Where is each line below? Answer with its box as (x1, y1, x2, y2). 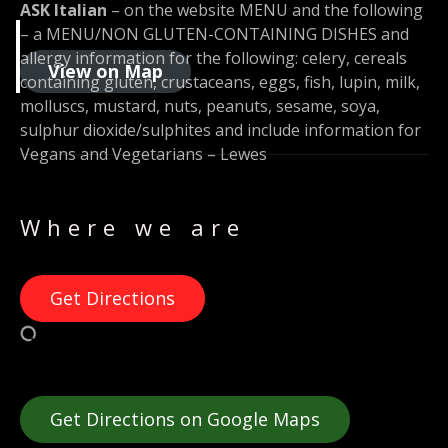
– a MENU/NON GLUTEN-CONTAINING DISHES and (20, 23, 409, 46)
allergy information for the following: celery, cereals (20, 47, 407, 70)
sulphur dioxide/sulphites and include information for (20, 119, 421, 142)
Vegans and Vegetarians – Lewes (20, 143, 267, 166)
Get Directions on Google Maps (50, 406, 320, 431)
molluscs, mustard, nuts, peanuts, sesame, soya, (20, 95, 380, 118)
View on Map (48, 59, 163, 84)
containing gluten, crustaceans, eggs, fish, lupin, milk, (20, 71, 420, 94)
